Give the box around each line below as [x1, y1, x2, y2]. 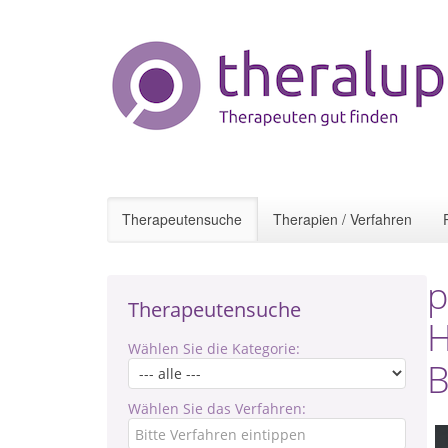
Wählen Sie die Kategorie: [128, 339, 300, 358]
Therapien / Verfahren [273, 209, 412, 229]
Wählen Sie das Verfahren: [128, 399, 306, 418]
